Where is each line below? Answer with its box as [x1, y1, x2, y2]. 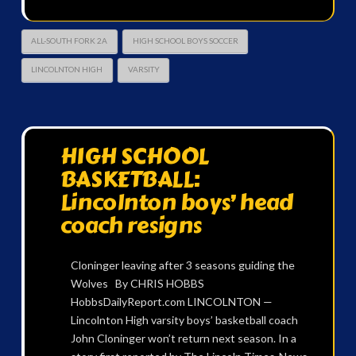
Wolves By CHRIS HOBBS [70, 277, 204, 291]
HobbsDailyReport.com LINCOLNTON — [70, 295, 273, 309]
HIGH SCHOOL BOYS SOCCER [132, 36, 238, 46]
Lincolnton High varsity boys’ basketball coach [70, 313, 298, 327]
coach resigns [60, 207, 203, 242]
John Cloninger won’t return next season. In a [70, 331, 296, 346]
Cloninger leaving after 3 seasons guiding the [70, 258, 295, 273]
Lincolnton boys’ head [60, 184, 293, 219]
